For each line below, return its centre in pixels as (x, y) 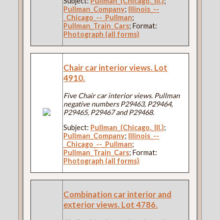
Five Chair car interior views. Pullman (122, 95)
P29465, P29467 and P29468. (109, 112)
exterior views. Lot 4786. (111, 205)
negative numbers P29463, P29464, (118, 104)
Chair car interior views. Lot (116, 67)
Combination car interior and (118, 194)
